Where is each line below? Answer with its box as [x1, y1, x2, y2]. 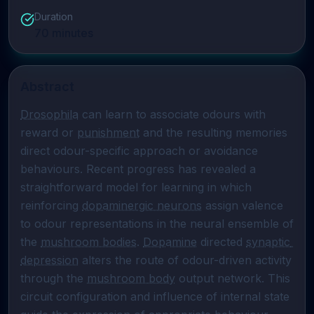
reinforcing [20, 198, 82, 212]
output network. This [175, 271, 290, 285]
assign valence [202, 198, 283, 212]
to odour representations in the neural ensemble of [20, 217, 294, 231]
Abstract [20, 79, 74, 94]
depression [20, 253, 78, 267]
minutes [49, 26, 93, 40]
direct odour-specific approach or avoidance [20, 144, 258, 158]
